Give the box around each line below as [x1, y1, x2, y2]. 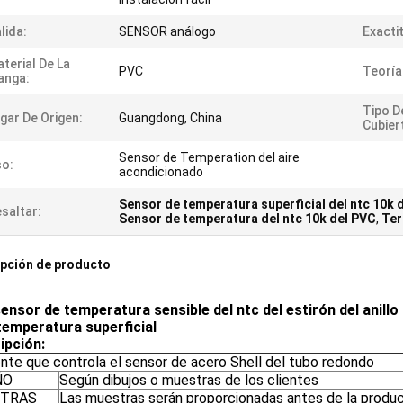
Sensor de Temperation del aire [119, 150, 300, 165]
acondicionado [119, 165, 203, 179]
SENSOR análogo [119, 24, 216, 39]
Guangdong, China [119, 111, 222, 125]
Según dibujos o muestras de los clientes [59, 372, 318, 389]
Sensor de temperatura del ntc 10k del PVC [119, 211, 376, 226]
